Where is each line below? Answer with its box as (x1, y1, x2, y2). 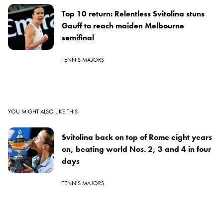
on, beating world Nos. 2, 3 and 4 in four (62, 143, 211, 154)
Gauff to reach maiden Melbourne (62, 20, 184, 31)
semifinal (62, 32, 94, 43)
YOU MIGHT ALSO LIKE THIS (8, 107, 78, 115)
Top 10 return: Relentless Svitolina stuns (62, 8, 205, 19)
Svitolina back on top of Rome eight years (62, 131, 212, 142)
